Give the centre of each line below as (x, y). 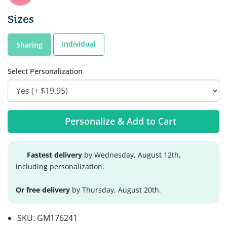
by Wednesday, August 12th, (131, 155)
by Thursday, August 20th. (116, 190)
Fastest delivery (54, 155)
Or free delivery (43, 190)
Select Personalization (45, 71)
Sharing (29, 45)
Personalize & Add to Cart (120, 121)
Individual (79, 44)
